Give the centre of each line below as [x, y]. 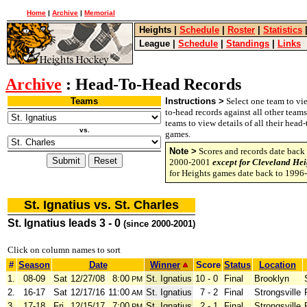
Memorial [100, 13]
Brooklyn [272, 279]
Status [237, 265]
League [155, 44]
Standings [248, 44]
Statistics [283, 30]
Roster [241, 30]
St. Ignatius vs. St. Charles [101, 205]
